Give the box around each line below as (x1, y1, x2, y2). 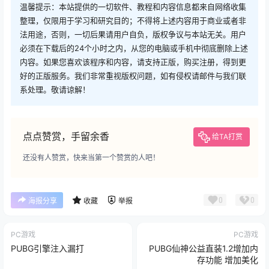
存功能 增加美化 (197, 254, 258, 265)
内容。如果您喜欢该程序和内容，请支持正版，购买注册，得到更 (20, 56, 246, 67)
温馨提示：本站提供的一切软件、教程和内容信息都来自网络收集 (20, 1, 246, 11)
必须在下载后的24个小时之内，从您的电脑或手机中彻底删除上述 (20, 43, 248, 53)
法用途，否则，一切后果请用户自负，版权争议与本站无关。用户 (20, 29, 246, 39)
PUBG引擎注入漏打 (11, 243, 84, 253)
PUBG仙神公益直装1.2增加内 (149, 243, 258, 253)
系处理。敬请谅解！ (20, 84, 90, 94)
